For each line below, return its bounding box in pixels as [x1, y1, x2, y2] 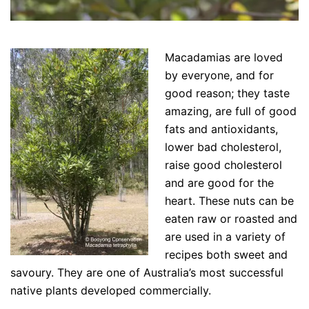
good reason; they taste [165, 86, 290, 100]
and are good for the [165, 175, 274, 190]
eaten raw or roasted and [165, 211, 297, 226]
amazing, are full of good [165, 103, 297, 118]
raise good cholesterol [165, 157, 282, 172]
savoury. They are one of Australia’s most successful [10, 265, 283, 279]
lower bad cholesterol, [165, 139, 281, 154]
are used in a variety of [165, 229, 286, 243]
